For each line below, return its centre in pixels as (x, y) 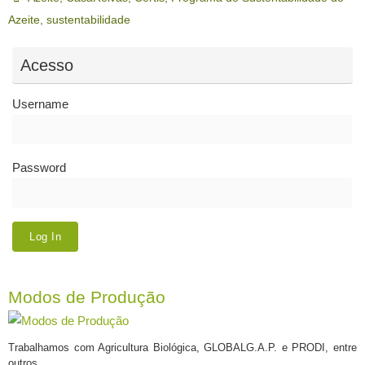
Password (39, 168)
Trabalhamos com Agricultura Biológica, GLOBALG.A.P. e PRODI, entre (182, 347)
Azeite (24, 20)
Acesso (47, 66)
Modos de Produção (87, 297)
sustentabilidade (88, 20)
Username (40, 104)
